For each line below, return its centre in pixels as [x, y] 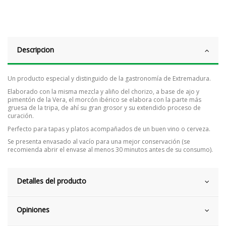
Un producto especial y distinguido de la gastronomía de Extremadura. [109, 79]
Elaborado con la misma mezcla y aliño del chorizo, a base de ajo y [103, 91]
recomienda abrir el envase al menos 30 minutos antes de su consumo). [110, 150]
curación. [21, 116]
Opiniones [33, 209]
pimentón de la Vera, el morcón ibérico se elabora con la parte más [104, 99]
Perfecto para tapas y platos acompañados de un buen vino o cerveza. [109, 129]
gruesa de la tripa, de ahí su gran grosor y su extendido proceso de [104, 107]
